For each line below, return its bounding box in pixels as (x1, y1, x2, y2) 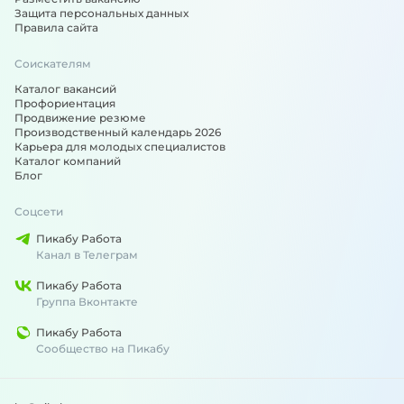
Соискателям (14, 57, 91, 70)
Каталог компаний (14, 154, 121, 168)
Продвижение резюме (14, 111, 146, 124)
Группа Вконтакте (36, 295, 138, 308)
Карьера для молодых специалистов (14, 140, 225, 153)
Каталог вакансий (14, 82, 116, 96)
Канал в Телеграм (36, 248, 138, 262)
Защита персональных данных (14, 6, 188, 20)
